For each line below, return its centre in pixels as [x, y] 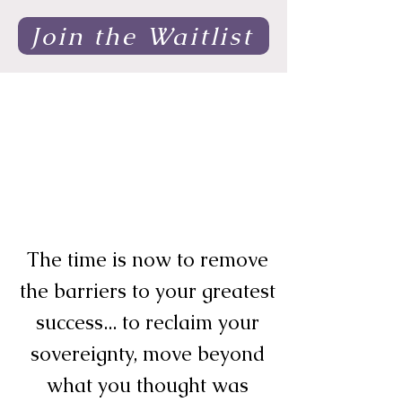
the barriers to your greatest [148, 291]
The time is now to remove [148, 260]
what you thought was [148, 385]
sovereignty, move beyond [148, 354]
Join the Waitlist [142, 36]
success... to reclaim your [148, 323]
